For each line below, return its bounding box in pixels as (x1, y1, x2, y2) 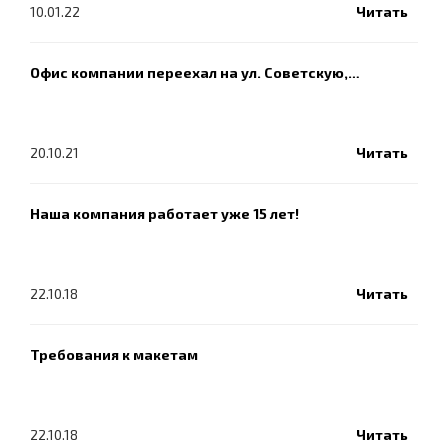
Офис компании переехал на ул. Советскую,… (30, 64, 360, 82)
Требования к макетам (30, 346, 198, 364)
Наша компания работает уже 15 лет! (30, 205, 299, 223)
